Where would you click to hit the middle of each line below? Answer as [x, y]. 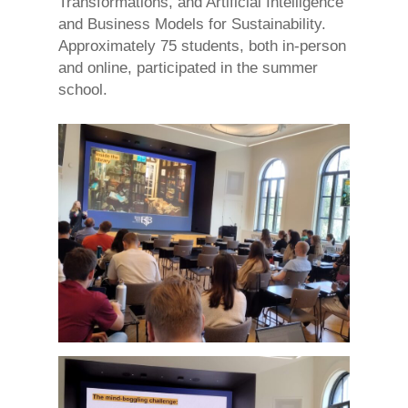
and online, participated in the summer [188, 67]
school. [83, 89]
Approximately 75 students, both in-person [202, 46]
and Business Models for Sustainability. [192, 24]
